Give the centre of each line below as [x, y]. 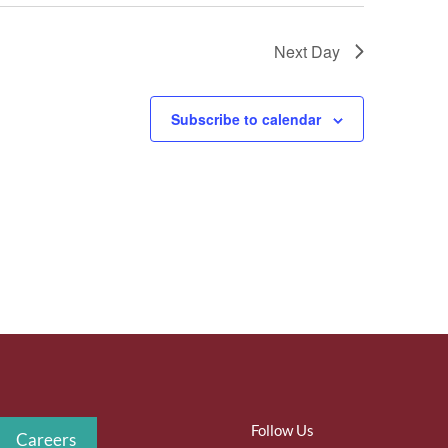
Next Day [307, 51]
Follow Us [282, 430]
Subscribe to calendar [246, 119]
